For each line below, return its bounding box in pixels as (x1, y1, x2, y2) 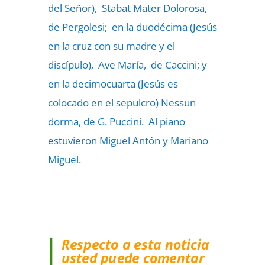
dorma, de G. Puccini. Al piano (47, 115, 185, 128)
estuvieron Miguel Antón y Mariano (47, 134, 208, 147)
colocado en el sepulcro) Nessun (47, 96, 196, 109)
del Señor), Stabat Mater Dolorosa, (47, 1, 207, 15)
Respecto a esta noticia (61, 235, 209, 254)
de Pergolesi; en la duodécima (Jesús (47, 20, 217, 34)
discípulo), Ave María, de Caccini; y (47, 58, 207, 72)
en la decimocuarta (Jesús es (47, 77, 178, 91)
